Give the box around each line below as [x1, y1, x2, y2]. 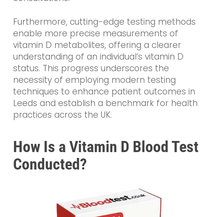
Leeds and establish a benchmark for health [13, 97, 198, 109]
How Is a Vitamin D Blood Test [13, 137, 199, 156]
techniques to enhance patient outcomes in [13, 86, 195, 98]
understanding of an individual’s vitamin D [13, 51, 184, 63]
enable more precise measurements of [13, 28, 178, 40]
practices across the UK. [13, 109, 112, 121]
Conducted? [13, 155, 87, 173]
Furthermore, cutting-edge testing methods [13, 16, 196, 28]
